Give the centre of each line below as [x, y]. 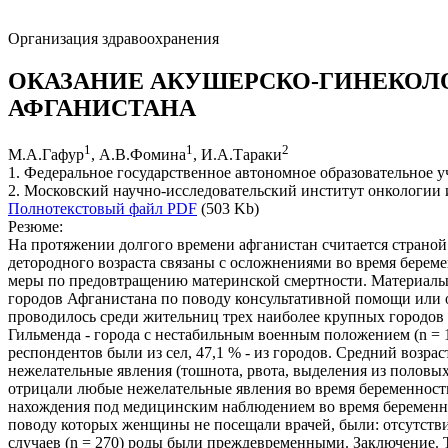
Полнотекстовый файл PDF [102, 209]
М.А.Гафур [46, 155]
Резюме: [35, 227]
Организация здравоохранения [113, 38]
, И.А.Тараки [237, 155]
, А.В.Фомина [138, 155]
